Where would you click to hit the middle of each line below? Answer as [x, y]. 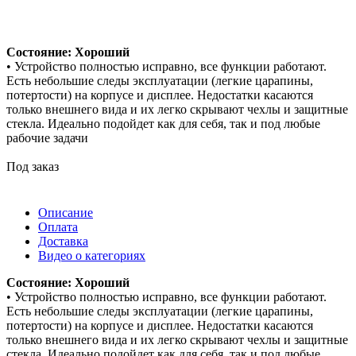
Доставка [63, 241]
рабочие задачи [47, 137]
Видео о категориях [92, 255]
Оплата [58, 226]
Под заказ [33, 166]
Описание [66, 212]
